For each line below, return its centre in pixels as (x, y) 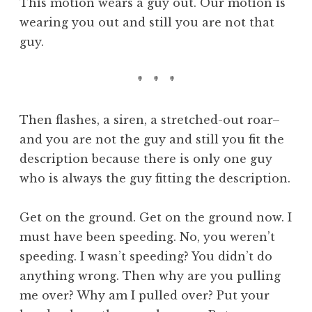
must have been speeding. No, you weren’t (147, 236)
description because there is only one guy (146, 158)
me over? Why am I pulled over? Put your (145, 295)
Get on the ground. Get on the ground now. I (156, 217)
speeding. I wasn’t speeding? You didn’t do (146, 256)
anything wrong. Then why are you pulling (150, 275)
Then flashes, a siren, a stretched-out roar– (150, 119)
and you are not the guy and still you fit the (152, 139)
